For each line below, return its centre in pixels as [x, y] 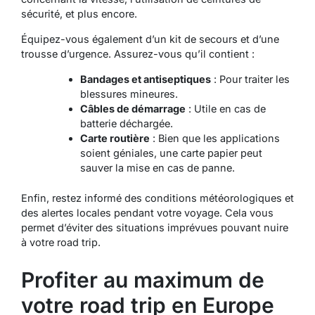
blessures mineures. [129, 94]
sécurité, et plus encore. [79, 14]
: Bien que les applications [214, 139]
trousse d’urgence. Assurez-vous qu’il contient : [138, 54]
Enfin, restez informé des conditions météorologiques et [157, 198]
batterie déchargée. [126, 124]
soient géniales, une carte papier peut [171, 153]
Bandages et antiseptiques [145, 79]
